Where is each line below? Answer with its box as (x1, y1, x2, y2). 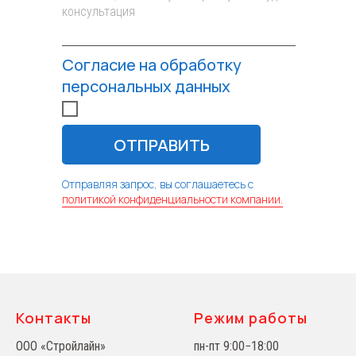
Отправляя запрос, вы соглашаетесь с (62, 176, 253, 192)
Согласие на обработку (62, 54, 242, 75)
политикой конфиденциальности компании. (62, 192, 283, 207)
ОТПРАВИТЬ (113, 133, 210, 156)
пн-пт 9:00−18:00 (194, 339, 279, 354)
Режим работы (194, 308, 308, 327)
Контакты (16, 308, 91, 327)
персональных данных (62, 75, 230, 97)
